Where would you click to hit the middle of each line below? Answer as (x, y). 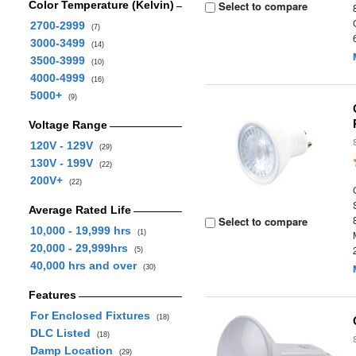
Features (52, 295)
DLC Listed (63, 333)
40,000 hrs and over (86, 265)
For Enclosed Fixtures (93, 315)
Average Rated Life (79, 210)
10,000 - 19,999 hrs (83, 230)
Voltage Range (68, 125)
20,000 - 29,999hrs (82, 248)
